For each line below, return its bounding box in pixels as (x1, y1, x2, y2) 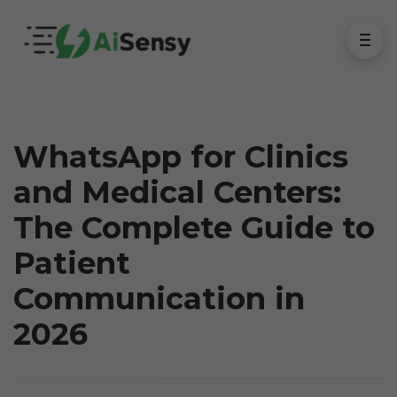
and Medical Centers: (13, 174, 341, 211)
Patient (13, 245, 130, 282)
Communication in (13, 280, 305, 317)
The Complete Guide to (13, 209, 375, 246)
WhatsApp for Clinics (13, 138, 348, 175)
